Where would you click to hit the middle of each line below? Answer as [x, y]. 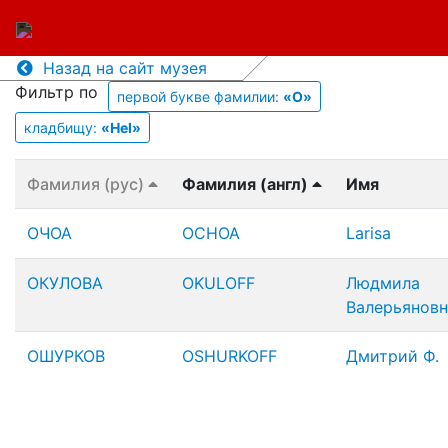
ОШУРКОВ [66, 356]
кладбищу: [62, 127]
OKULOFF [218, 283]
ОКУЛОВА [65, 283]
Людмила [383, 283]
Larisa [368, 233]
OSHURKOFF [229, 356]
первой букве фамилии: [200, 96]
